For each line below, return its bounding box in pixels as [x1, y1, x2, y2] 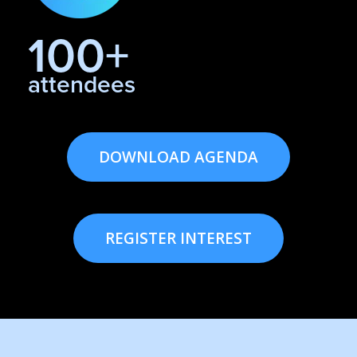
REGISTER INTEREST [105, 228, 252, 249]
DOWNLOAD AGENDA [99, 147, 258, 167]
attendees [28, 70, 135, 100]
